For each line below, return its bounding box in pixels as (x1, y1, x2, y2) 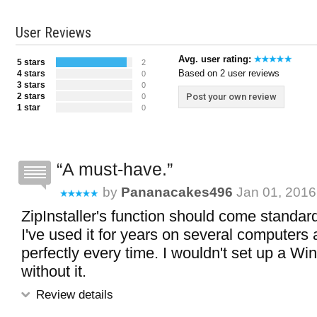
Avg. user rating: (178, 54, 254, 64)
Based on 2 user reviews (178, 68, 279, 79)
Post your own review (186, 91, 277, 102)
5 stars (17, 57, 45, 67)
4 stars (17, 69, 45, 79)
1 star (17, 103, 40, 113)
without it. (21, 263, 86, 280)
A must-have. (62, 159, 167, 179)
